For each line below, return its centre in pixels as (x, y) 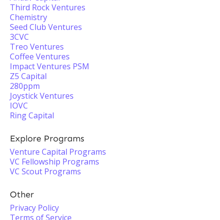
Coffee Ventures (40, 56)
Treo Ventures (37, 47)
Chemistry (28, 17)
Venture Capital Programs (58, 152)
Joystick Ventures (42, 96)
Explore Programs (47, 138)
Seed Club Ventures (46, 27)
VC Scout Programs (45, 171)
